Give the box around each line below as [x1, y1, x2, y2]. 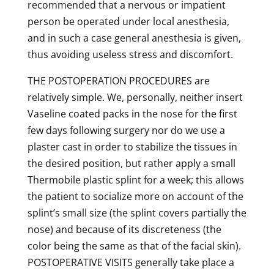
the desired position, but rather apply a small [27, 156, 235, 170]
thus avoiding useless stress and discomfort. [27, 47, 233, 61]
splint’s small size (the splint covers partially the [27, 206, 246, 220]
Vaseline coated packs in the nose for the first [27, 106, 237, 120]
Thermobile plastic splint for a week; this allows [27, 172, 244, 187]
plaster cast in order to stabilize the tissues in [27, 139, 237, 154]
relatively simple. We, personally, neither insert [27, 90, 243, 104]
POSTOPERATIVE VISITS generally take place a [27, 255, 234, 269]
